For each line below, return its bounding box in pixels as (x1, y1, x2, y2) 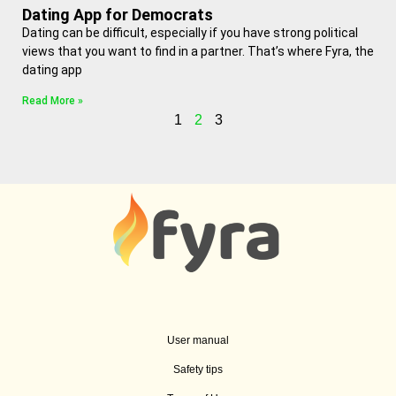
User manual (167, 333, 229, 346)
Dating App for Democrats (22, 5, 213, 24)
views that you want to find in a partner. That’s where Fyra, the (22, 44, 374, 58)
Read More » (22, 95, 83, 107)
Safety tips (173, 362, 223, 376)
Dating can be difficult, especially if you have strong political (22, 26, 358, 40)
